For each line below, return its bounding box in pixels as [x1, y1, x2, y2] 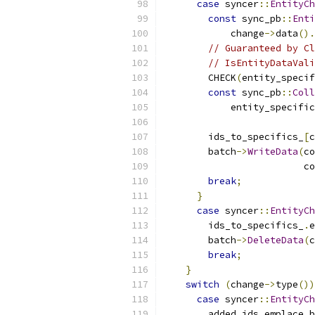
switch [186, 278, 219, 290]
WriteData [247, 146, 298, 157]
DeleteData [247, 234, 304, 246]
